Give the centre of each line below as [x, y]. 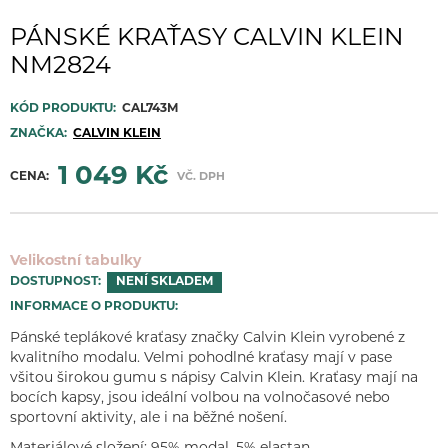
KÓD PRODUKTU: [63, 109]
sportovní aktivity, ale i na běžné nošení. [148, 419]
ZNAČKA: [38, 134]
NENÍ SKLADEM [164, 282]
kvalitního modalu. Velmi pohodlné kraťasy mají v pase [201, 359]
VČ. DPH [201, 178]
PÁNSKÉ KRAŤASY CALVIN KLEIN [207, 39]
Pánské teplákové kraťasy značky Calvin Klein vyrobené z [207, 339]
